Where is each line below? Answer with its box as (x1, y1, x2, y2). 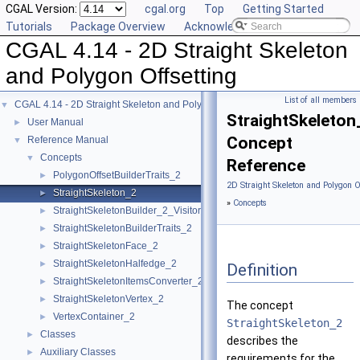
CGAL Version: (6, 2, 80, 15)
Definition (227, 260, 297, 280)
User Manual (27, 117, 84, 128)
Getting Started (243, 2, 324, 15)
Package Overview (71, 20, 166, 33)
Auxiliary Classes (40, 346, 116, 358)
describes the (227, 334, 298, 348)
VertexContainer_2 (53, 311, 135, 322)
